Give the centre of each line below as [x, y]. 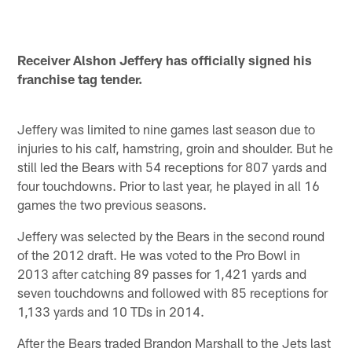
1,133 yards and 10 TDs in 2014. [111, 311]
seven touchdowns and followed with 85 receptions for [173, 292]
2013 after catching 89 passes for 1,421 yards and [162, 273]
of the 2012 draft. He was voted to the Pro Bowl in [159, 254]
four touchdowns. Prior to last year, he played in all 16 [169, 185]
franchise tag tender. [80, 78]
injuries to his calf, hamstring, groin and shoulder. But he [176, 147]
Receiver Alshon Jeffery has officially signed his [165, 59]
